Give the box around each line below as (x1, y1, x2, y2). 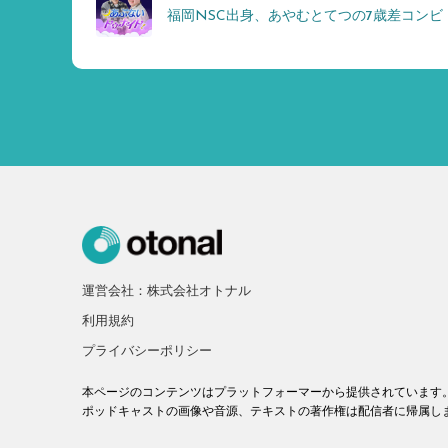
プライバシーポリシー (82, 344, 212, 358)
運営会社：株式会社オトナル (82, 284, 251, 298)
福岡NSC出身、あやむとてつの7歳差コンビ (167, 8, 443, 24)
